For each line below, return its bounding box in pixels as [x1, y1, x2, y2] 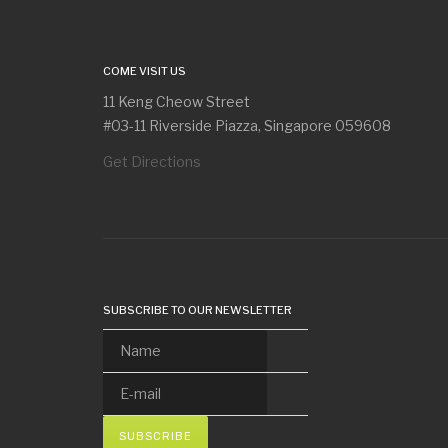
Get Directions [103, 152, 201, 170]
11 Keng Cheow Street [103, 92, 250, 110]
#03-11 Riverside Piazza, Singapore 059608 [103, 116, 391, 134]
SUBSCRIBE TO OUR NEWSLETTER [103, 302, 292, 317]
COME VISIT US [103, 63, 186, 78]
